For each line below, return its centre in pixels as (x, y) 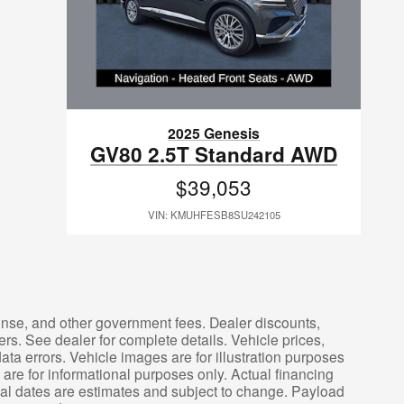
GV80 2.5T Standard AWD (214, 154)
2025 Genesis (214, 133)
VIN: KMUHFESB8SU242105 (214, 214)
